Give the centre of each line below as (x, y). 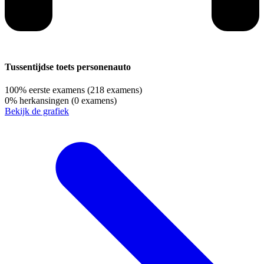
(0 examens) (94, 101)
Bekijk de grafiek (37, 111)
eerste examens (57, 90)
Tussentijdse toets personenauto (68, 67)
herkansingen (44, 101)
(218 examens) (115, 90)
